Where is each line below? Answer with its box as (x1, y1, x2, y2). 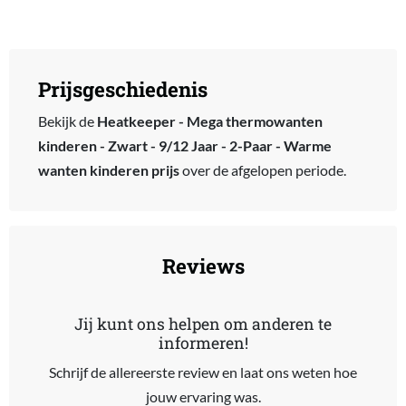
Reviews (161, 252, 245, 279)
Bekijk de (37, 111, 97, 130)
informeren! (158, 332, 248, 353)
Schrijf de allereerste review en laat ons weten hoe (49, 362, 357, 381)
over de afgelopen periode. (179, 160, 346, 179)
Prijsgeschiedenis (37, 75, 208, 102)
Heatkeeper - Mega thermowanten (96, 111, 323, 130)
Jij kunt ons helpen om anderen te (74, 313, 332, 334)
